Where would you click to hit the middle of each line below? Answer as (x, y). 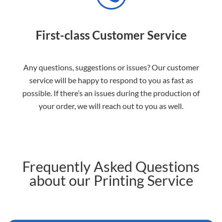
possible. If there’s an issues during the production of (111, 93)
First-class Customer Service (111, 35)
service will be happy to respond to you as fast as (111, 80)
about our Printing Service (111, 180)
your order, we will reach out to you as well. (111, 106)
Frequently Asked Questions (111, 166)
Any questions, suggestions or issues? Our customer (111, 67)
